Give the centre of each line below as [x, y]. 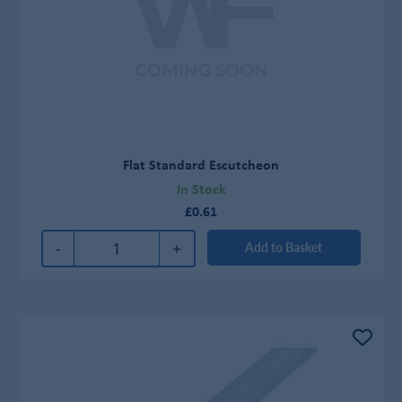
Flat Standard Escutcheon [201, 164]
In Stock [201, 189]
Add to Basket [284, 247]
